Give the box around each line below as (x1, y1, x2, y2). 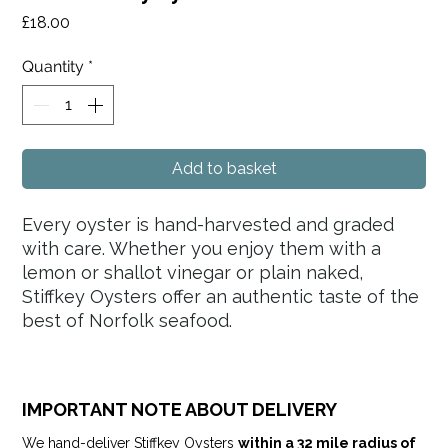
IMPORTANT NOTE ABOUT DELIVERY (22, 399, 338, 421)
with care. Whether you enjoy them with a (22, 238, 382, 260)
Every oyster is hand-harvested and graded (22, 214, 395, 236)
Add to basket (171, 159, 277, 179)
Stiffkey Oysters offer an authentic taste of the (22, 286, 420, 308)
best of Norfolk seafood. (22, 310, 233, 332)
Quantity (22, 57, 85, 77)
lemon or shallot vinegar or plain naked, (22, 262, 364, 284)
